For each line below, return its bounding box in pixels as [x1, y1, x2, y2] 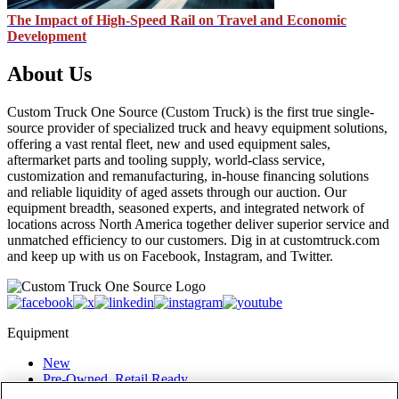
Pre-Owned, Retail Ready [43, 371, 188, 387]
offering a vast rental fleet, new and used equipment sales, [7, 136, 330, 152]
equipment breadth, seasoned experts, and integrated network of [7, 200, 364, 216]
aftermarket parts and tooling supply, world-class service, [7, 152, 325, 168]
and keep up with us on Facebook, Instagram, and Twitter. [7, 248, 333, 265]
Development [7, 28, 86, 45]
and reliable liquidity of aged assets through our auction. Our [7, 184, 346, 200]
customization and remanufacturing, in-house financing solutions [7, 168, 369, 184]
